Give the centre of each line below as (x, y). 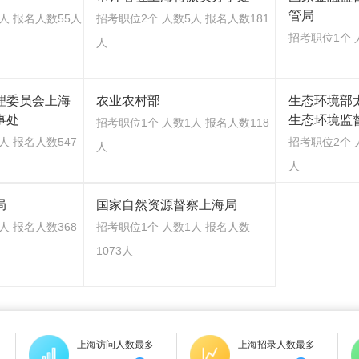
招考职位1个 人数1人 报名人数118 (183, 123)
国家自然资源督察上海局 (167, 205)
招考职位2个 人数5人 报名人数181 (183, 18)
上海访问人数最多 (115, 345)
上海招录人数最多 (276, 345)
